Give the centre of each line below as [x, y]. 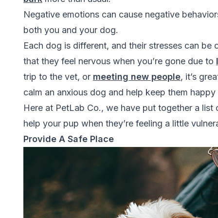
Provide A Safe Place [69, 139]
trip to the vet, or [58, 77]
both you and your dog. [71, 30]
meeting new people [137, 77]
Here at [39, 108]
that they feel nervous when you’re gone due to [120, 61]
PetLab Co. [78, 108]
